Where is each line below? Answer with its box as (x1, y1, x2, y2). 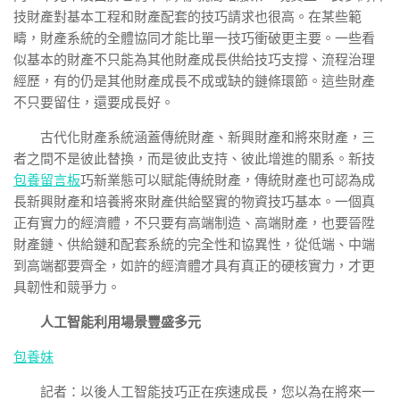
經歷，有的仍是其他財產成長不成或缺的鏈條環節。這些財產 (13, 73, 375, 89)
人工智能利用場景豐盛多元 (40, 314, 201, 330)
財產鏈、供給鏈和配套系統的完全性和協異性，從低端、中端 (13, 237, 375, 253)
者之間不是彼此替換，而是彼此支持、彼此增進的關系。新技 (13, 151, 375, 167)
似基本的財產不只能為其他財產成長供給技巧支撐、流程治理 (13, 52, 375, 68)
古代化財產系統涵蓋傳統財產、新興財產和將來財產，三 (40, 129, 375, 146)
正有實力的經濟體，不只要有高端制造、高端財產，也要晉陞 (13, 215, 375, 231)
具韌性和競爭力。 (13, 279, 121, 296)
